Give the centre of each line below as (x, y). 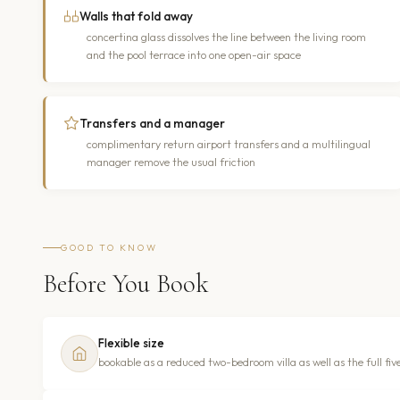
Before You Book (126, 283)
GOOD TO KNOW (109, 247)
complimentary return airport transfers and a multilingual (229, 144)
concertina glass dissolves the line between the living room (226, 37)
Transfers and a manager (152, 123)
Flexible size (131, 342)
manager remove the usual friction (171, 162)
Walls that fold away (136, 16)
